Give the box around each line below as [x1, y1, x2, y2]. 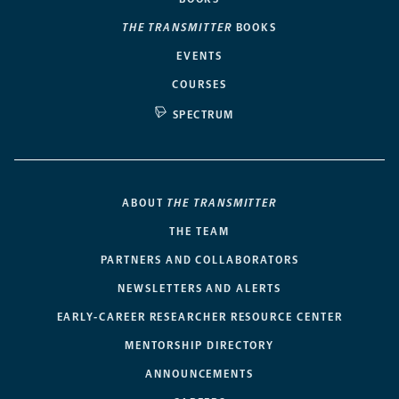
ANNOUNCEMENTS [145, 367, 254, 380]
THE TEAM [169, 224, 230, 238]
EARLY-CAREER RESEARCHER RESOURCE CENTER [56, 310, 343, 323]
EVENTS [176, 49, 223, 62]
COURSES [172, 77, 227, 91]
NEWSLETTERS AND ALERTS [118, 281, 281, 295]
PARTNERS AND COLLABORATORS [100, 253, 299, 266]
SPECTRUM [173, 108, 234, 121]
